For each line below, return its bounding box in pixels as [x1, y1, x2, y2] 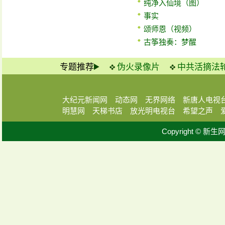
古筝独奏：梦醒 [144, 38, 196, 46]
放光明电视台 [130, 106, 175, 115]
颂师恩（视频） [144, 25, 196, 33]
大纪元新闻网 [62, 95, 107, 104]
